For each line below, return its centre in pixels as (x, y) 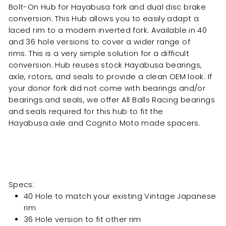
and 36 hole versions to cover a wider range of (99, 42)
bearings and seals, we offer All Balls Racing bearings (112, 100)
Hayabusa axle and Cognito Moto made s (90, 123)
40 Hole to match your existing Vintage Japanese (120, 196)
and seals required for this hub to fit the (86, 111)
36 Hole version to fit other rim (82, 219)
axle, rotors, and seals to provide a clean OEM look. (108, 76)
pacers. (187, 123)
